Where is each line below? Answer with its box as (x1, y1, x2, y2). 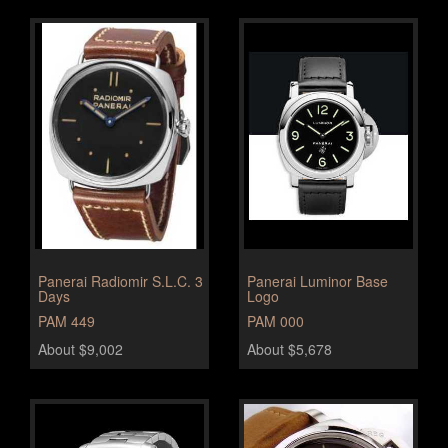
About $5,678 (247, 338, 332, 359)
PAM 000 (247, 310, 304, 331)
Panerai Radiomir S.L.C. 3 (38, 270, 203, 291)
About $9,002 (38, 338, 123, 359)
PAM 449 (38, 310, 95, 331)
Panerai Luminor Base (247, 270, 388, 291)
